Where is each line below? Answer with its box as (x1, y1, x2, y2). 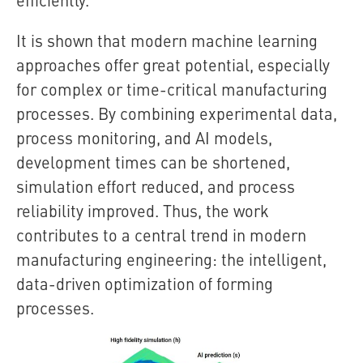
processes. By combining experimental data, (16, 102, 337, 124)
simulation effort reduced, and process (16, 175, 295, 197)
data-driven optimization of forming (16, 272, 273, 294)
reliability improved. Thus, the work (16, 199, 269, 221)
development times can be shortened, (16, 151, 290, 173)
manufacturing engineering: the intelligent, (16, 248, 327, 270)
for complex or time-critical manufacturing (16, 78, 327, 100)
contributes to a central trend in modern (16, 224, 306, 246)
